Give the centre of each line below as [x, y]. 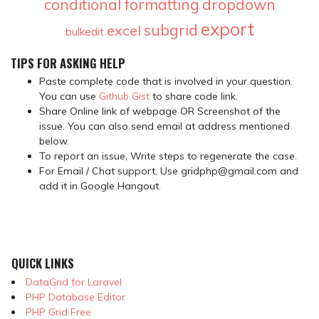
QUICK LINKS [42, 263]
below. [54, 141]
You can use [69, 96]
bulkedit [84, 31]
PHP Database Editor [75, 297]
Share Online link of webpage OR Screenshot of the [160, 111]
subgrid [171, 30]
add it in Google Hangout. [100, 186]
